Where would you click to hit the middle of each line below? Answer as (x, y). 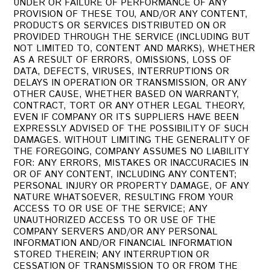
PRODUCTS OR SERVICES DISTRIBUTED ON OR (120, 26)
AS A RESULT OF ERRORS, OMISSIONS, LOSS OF (123, 60)
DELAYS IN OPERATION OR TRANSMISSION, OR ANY (130, 83)
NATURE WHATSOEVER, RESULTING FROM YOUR (124, 197)
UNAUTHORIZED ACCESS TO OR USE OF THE (115, 220)
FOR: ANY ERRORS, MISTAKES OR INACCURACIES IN (131, 163)
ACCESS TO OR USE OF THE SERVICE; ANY (111, 209)
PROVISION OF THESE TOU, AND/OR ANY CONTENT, (131, 14)
